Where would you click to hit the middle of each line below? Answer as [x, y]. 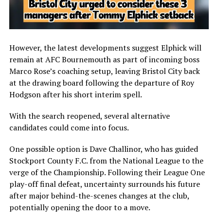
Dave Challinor [115, 149]
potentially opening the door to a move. [80, 207]
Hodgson [25, 94]
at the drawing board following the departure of [95, 82]
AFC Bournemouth [78, 59]
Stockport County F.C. [48, 160]
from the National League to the [145, 160]
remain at [27, 59]
